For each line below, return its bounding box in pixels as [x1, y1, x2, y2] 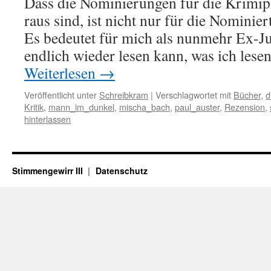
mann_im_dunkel [48, 100, 114, 113]
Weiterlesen [24, 62, 99, 83]
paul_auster [175, 100, 220, 113]
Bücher [233, 88, 261, 101]
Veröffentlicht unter [24, 88, 97, 101]
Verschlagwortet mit [155, 88, 231, 101]
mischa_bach [119, 100, 170, 113]
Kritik [24, 100, 44, 113]
